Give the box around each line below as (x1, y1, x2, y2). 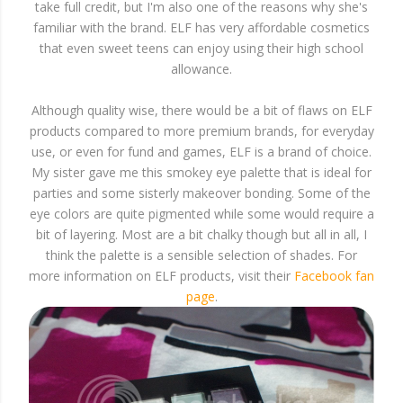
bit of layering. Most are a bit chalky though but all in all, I (36, 226, 367, 243)
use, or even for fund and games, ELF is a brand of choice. (31, 143, 372, 160)
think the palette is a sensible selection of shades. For (46, 246, 357, 264)
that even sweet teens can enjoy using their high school (40, 40, 363, 57)
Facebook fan (294, 267, 374, 284)
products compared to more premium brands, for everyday (29, 122, 374, 139)
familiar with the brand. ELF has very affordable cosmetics (33, 19, 370, 36)
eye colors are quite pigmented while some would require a (29, 205, 374, 222)
